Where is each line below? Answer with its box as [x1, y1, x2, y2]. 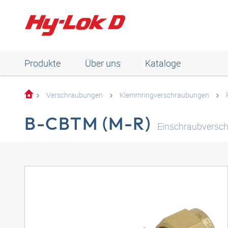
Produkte [24, 57, 61, 69]
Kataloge [145, 57, 181, 69]
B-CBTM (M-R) [24, 112, 151, 134]
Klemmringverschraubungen [120, 90, 209, 100]
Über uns [85, 57, 121, 69]
